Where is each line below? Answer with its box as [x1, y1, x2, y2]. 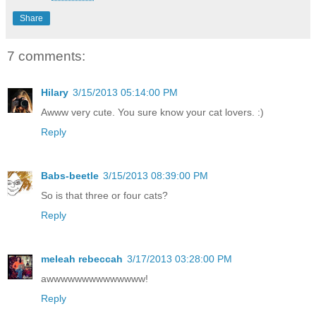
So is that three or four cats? [41, 190, 168, 202]
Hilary [41, 87, 68, 99]
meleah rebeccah [41, 253, 123, 265]
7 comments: [7, 48, 85, 63]
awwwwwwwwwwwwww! [41, 273, 148, 285]
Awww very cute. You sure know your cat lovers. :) [41, 107, 264, 119]
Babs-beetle [41, 170, 99, 182]
